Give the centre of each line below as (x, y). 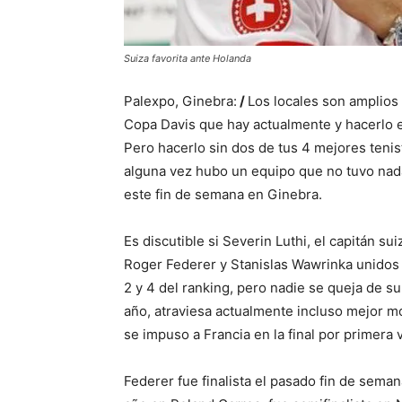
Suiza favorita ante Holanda (188, 58)
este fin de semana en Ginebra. (223, 194)
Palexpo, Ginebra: (180, 101)
